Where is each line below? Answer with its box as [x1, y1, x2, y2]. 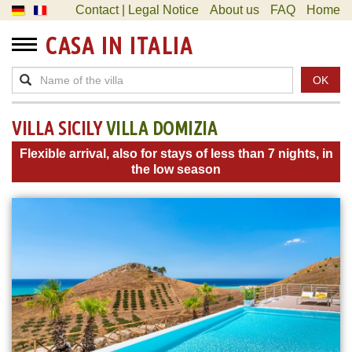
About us [210, 3, 259, 16]
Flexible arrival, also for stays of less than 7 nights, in [19, 147, 333, 160]
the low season [131, 163, 221, 176]
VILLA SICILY [12, 118, 106, 139]
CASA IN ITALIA [45, 32, 192, 59]
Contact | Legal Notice [75, 3, 199, 16]
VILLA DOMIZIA [105, 118, 217, 139]
